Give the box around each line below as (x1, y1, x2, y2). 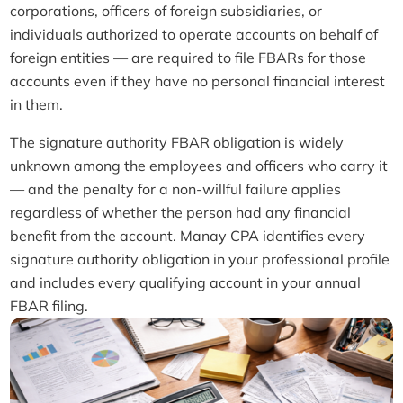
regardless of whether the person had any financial (10, 202, 352, 221)
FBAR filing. (10, 296, 89, 315)
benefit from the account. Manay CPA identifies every (10, 226, 366, 245)
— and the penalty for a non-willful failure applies (10, 179, 342, 198)
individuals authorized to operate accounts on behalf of (10, 24, 379, 43)
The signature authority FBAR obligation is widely (10, 132, 345, 151)
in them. (10, 94, 64, 113)
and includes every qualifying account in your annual (10, 273, 362, 291)
